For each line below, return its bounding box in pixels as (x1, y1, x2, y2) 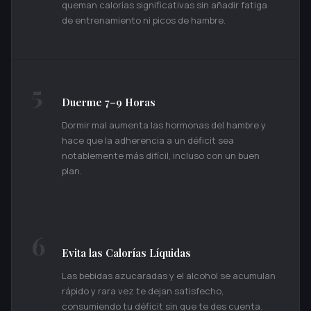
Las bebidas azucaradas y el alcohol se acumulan (62, 269, 276, 283)
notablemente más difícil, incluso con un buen (62, 149, 260, 162)
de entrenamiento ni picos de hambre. (62, 14, 226, 27)
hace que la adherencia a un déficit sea (62, 134, 234, 147)
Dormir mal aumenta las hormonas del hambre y (62, 119, 266, 132)
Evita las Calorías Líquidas (62, 246, 191, 260)
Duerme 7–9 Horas (62, 95, 155, 110)
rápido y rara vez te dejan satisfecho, (62, 285, 224, 298)
